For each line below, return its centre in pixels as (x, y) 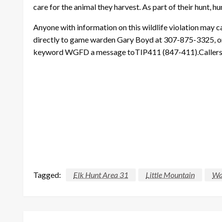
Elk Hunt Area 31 (101, 174)
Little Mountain (170, 174)
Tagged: (47, 174)
